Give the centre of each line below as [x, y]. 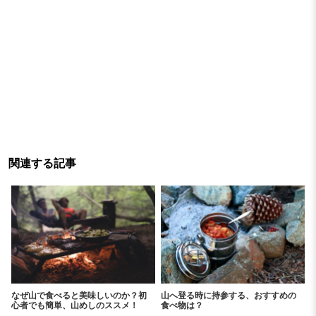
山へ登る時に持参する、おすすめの [229, 295]
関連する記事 [42, 162]
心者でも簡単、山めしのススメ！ [75, 305]
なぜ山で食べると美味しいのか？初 [79, 295]
